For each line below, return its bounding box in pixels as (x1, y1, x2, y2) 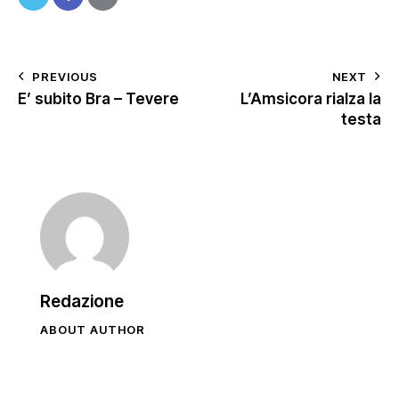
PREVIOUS (32, 69, 98, 84)
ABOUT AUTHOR (40, 322, 145, 337)
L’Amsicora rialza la (240, 89, 381, 108)
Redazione (40, 290, 124, 312)
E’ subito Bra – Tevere (18, 89, 179, 108)
